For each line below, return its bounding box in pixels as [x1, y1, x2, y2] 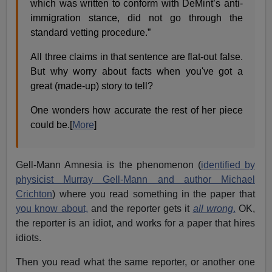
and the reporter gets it [87, 203, 193, 214]
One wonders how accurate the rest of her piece [30, 105, 243, 116]
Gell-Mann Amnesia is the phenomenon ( [16, 160, 201, 171]
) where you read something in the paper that [52, 189, 255, 200]
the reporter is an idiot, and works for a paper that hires [16, 218, 255, 229]
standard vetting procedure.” [30, 27, 151, 38]
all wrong [192, 203, 233, 214]
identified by [200, 160, 255, 171]
